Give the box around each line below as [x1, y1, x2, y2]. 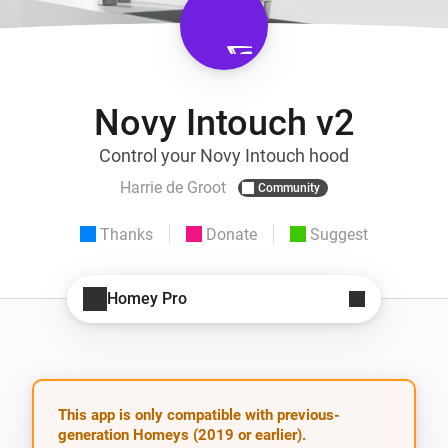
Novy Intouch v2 [94, 101, 354, 144]
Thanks [100, 224, 153, 244]
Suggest [310, 224, 368, 244]
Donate [206, 224, 257, 244]
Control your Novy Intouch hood [99, 144, 349, 166]
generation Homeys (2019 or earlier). [58, 425, 306, 444]
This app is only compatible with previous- [58, 405, 340, 424]
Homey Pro [107, 289, 187, 309]
